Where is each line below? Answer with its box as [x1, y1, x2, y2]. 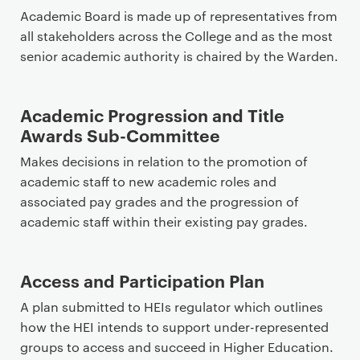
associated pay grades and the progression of [20, 193, 299, 210]
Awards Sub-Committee [20, 123, 220, 146]
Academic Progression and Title [20, 103, 284, 126]
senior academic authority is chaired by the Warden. [20, 47, 338, 64]
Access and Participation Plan [20, 268, 264, 292]
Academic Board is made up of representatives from [20, 7, 337, 24]
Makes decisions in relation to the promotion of [20, 153, 308, 170]
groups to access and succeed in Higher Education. [20, 338, 333, 355]
